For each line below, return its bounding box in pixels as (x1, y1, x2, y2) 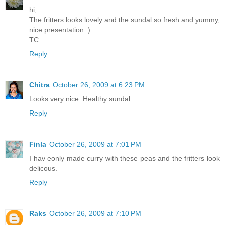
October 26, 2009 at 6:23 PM (53, 80, 145, 89)
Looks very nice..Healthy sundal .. (29, 94, 136, 103)
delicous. (29, 164, 57, 172)
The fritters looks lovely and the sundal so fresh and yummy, (29, 15, 220, 24)
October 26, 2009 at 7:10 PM (49, 209, 141, 217)
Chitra (29, 80, 50, 89)
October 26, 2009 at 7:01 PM (49, 140, 141, 148)
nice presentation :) (29, 25, 90, 34)
